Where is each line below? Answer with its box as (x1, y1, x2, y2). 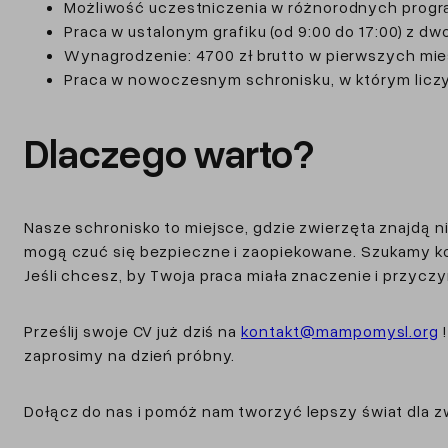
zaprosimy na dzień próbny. (24, 344, 236, 365)
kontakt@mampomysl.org (241, 320, 439, 341)
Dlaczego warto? (24, 127, 314, 177)
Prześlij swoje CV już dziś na (24, 320, 241, 341)
